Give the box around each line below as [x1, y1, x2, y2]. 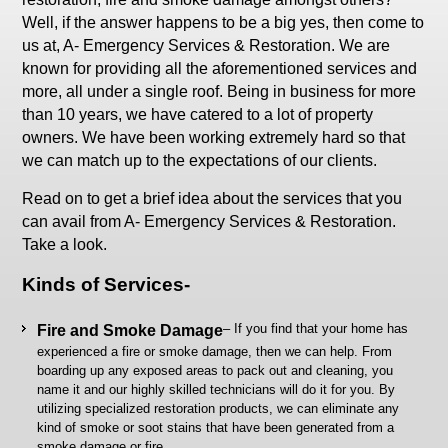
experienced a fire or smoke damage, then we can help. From [37, 344, 393, 359]
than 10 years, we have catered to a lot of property [22, 106, 374, 123]
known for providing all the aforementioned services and [22, 60, 418, 77]
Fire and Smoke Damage [37, 322, 224, 339]
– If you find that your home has [223, 321, 409, 336]
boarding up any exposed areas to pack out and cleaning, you [37, 363, 394, 378]
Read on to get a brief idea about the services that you [22, 190, 403, 207]
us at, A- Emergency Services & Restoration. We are [22, 37, 391, 54]
